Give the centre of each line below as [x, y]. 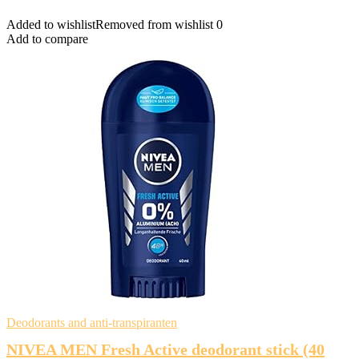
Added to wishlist [51, 24]
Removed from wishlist [154, 24]
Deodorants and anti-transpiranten [92, 323]
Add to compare [47, 39]
